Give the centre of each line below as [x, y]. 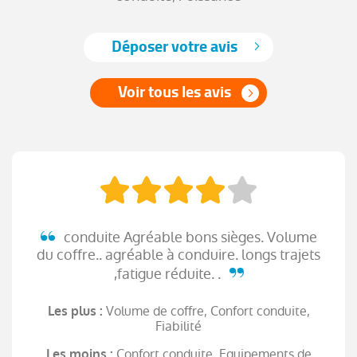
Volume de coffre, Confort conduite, [208, 311]
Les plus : [76, 311]
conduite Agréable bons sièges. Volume [188, 237]
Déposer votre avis [175, 46]
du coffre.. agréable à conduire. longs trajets [178, 254]
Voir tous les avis [175, 91]
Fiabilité [178, 326]
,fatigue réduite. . [169, 273]
